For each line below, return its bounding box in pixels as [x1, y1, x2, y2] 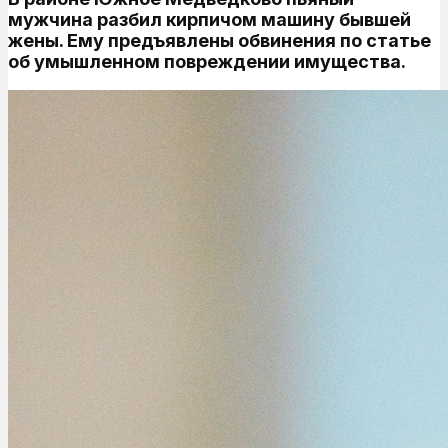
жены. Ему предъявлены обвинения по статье [8, 29, 431, 51]
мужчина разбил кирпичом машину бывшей [8, 8, 411, 30]
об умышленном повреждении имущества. [8, 50, 406, 72]
